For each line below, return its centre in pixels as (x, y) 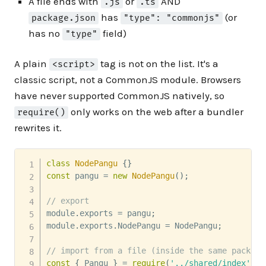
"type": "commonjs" (172, 18)
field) (114, 34)
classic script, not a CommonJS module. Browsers (128, 80)
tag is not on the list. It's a (159, 64)
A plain (32, 64)
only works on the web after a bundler (156, 112)
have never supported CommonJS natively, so (119, 96)
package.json (64, 18)
